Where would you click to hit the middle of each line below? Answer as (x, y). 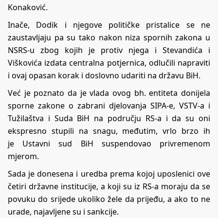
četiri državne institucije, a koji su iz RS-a (84, 187)
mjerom (22, 156)
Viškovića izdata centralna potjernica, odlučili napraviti (109, 63)
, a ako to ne (187, 199)
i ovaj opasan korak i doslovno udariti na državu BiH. (104, 76)
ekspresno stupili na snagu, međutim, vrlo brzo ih (109, 131)
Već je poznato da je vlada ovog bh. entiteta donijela (109, 93)
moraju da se (186, 187)
